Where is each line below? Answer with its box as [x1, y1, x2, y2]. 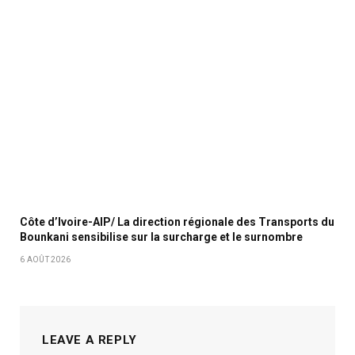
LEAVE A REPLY [42, 332, 137, 347]
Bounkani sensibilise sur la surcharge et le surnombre [20, 230, 303, 243]
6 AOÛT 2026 [20, 254, 71, 264]
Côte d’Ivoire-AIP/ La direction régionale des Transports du [20, 215, 334, 228]
